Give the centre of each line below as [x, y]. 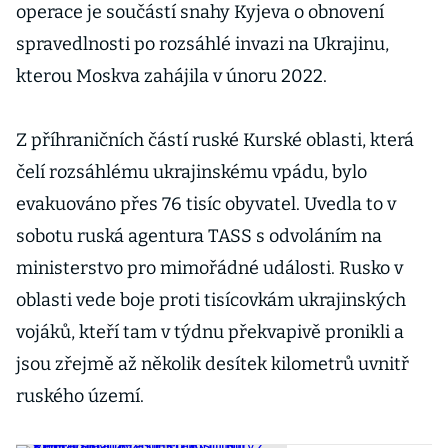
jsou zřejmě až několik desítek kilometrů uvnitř [212, 364]
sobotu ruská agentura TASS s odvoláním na [199, 236]
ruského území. [80, 396]
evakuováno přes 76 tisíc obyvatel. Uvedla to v [206, 204]
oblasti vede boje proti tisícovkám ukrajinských [211, 300]
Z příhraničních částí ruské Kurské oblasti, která [215, 140]
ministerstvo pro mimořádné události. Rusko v [209, 268]
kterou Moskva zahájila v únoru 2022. [171, 76]
